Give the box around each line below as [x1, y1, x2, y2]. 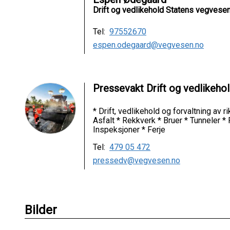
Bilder [25, 203, 57, 218]
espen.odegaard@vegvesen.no [93, 40, 204, 50]
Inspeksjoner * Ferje [93, 125, 165, 135]
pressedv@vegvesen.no [93, 156, 180, 166]
